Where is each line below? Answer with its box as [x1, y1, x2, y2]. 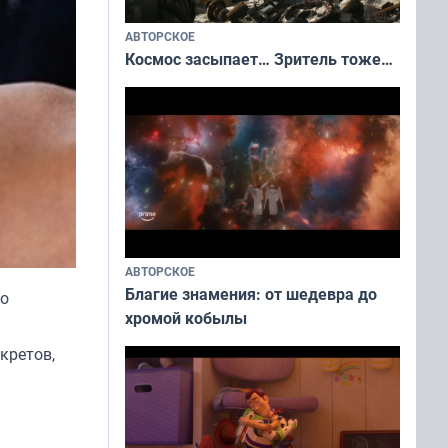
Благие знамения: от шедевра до [125, 283, 377, 306]
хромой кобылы [125, 307, 247, 330]
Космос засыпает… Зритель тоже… [125, 47, 393, 70]
